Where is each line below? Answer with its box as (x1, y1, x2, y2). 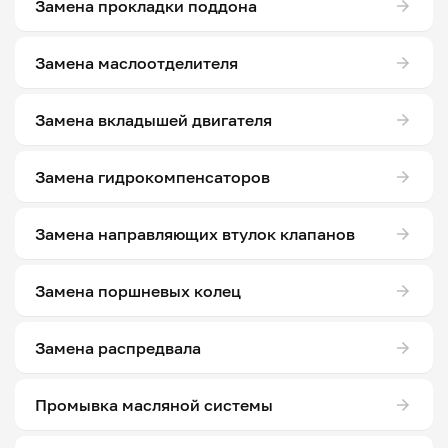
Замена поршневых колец (35, 280, 241, 301)
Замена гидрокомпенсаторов (35, 166, 270, 187)
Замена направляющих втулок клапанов (35, 223, 355, 244)
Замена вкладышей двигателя (35, 109, 272, 130)
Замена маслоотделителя (35, 52, 238, 73)
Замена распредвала (35, 337, 201, 358)
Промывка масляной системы (35, 394, 273, 415)
